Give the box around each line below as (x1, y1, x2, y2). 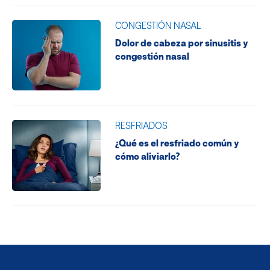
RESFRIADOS (115, 120, 168, 131)
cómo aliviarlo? (115, 151, 180, 162)
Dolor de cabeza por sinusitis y (115, 37, 248, 49)
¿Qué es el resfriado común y (115, 137, 239, 149)
